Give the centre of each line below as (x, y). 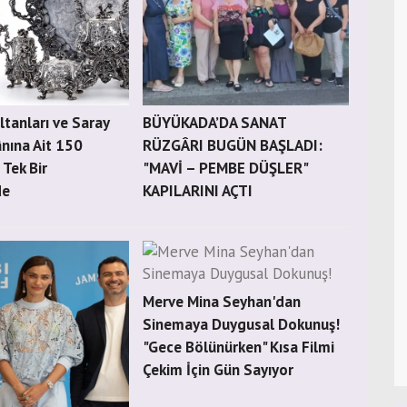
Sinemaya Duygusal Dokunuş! (242, 324)
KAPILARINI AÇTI (198, 191)
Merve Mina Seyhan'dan (222, 302)
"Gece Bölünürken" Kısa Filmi (239, 347)
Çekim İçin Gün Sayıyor (218, 370)
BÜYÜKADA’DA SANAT (215, 123)
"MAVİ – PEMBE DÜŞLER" (225, 168)
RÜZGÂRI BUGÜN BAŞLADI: (233, 145)
